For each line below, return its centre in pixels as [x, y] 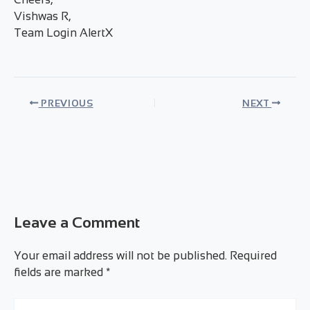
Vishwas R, [42, 17]
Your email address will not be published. [120, 256]
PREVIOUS [66, 103]
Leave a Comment [77, 223]
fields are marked [60, 273]
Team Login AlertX [63, 33]
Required [253, 256]
